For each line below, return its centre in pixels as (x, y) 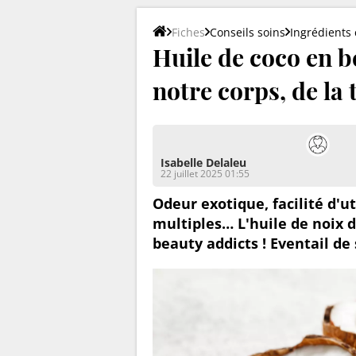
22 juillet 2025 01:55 (205, 173)
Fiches (188, 32)
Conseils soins (248, 32)
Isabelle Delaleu (203, 162)
